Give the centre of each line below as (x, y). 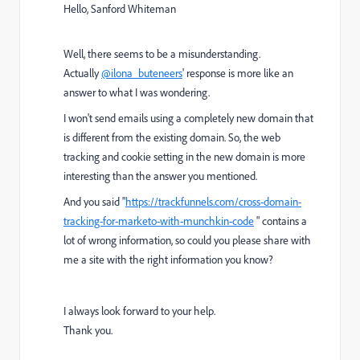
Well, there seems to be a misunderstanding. (162, 54)
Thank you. (88, 330)
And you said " (94, 202)
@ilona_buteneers (142, 73)
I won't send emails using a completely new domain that (188, 118)
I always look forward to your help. (139, 311)
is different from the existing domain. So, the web (172, 137)
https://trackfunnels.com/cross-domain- (213, 202)
